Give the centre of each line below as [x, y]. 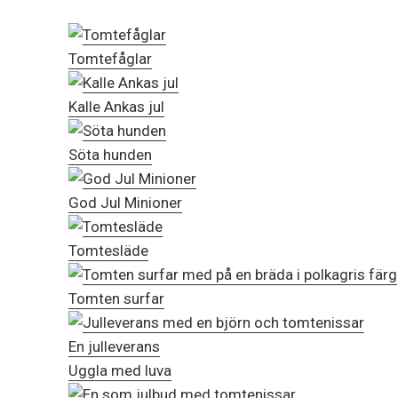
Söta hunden [110, 155]
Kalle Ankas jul [116, 107]
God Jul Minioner [125, 203]
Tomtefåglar [110, 59]
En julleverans [114, 347]
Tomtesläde [108, 251]
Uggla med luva [120, 371]
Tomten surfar [116, 299]
